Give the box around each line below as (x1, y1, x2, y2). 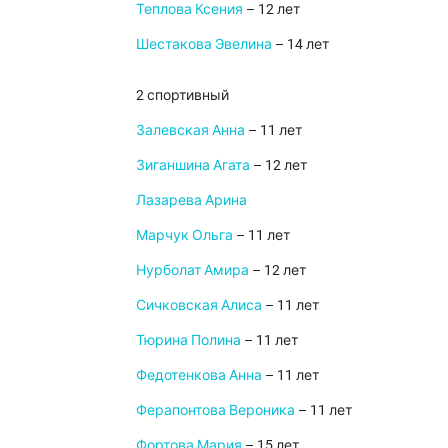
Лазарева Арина (136, 191, 247, 208)
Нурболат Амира (136, 261, 249, 278)
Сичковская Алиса (136, 296, 262, 313)
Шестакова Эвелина (136, 35, 272, 52)
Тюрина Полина (136, 331, 241, 348)
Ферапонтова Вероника (136, 401, 295, 418)
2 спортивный (136, 86, 229, 103)
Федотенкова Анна (136, 366, 262, 383)
